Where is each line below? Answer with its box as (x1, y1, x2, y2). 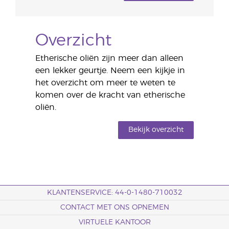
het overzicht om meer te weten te (35, 79, 175, 87)
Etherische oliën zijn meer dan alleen (35, 54, 184, 62)
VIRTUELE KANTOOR (78, 219, 151, 226)
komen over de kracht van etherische (35, 91, 185, 99)
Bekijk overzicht (128, 126, 184, 133)
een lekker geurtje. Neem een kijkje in (35, 66, 185, 75)
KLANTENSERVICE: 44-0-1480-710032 (47, 189, 182, 196)
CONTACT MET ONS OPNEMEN (60, 204, 169, 211)
